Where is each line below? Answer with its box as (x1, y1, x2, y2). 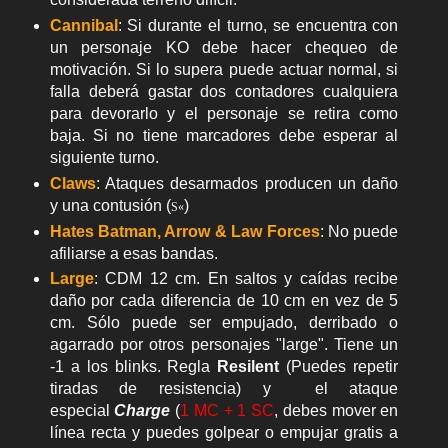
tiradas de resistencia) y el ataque (49, 380, 399, 398)
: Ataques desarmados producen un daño (95, 174, 399, 192)
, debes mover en (274, 402, 399, 420)
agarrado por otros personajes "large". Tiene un (49, 336, 399, 354)
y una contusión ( (49, 196, 171, 214)
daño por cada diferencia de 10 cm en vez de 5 (49, 292, 399, 310)
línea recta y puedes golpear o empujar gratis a (49, 424, 399, 442)
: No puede (319, 222, 399, 240)
